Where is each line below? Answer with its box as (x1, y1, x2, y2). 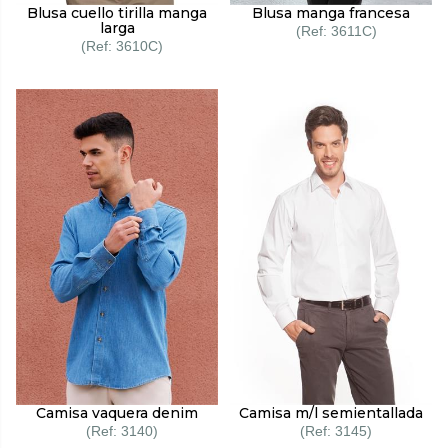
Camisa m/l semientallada (239, 404, 423, 423)
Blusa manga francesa (252, 3, 410, 22)
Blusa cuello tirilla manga (27, 3, 207, 22)
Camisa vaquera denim (36, 404, 198, 423)
